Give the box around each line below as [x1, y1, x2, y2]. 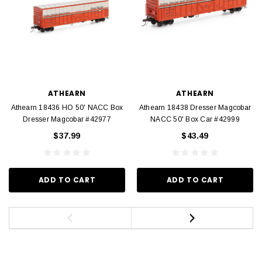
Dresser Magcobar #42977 [23, 115, 111, 124]
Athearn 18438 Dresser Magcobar [139, 104, 251, 112]
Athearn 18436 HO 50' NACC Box [11, 104, 123, 112]
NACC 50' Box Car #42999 [150, 115, 240, 124]
